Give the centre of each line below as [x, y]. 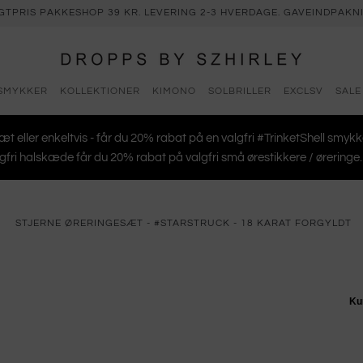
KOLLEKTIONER [100, 91]
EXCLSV [303, 91]
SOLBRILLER [240, 91]
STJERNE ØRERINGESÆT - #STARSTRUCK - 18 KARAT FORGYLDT [184, 223]
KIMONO [174, 91]
